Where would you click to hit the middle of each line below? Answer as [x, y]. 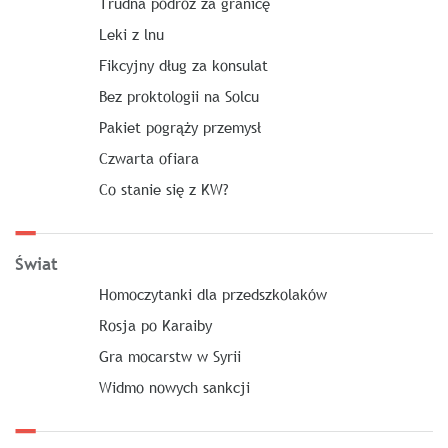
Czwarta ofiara [148, 158]
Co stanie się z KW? [163, 189]
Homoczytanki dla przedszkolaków [212, 294]
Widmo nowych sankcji [174, 387]
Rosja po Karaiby [155, 325]
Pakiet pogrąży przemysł [179, 127]
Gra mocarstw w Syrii [169, 356]
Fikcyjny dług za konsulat [183, 65]
